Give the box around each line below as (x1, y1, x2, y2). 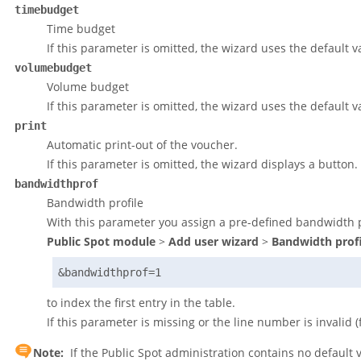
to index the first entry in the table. (47, 295, 235, 311)
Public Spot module (47, 234, 156, 250)
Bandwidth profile (47, 195, 143, 211)
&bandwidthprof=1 (58, 266, 161, 280)
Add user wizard (168, 234, 259, 250)
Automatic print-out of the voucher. (47, 137, 238, 153)
